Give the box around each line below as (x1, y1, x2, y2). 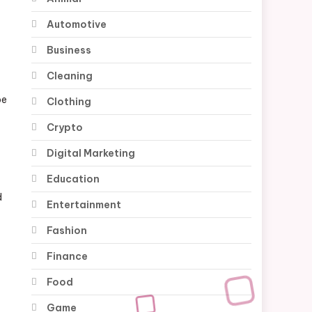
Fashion (47, 224, 88, 237)
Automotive (47, 17, 107, 31)
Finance (47, 249, 88, 263)
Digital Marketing (47, 146, 136, 159)
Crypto (47, 120, 84, 134)
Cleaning (47, 69, 93, 82)
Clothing (47, 95, 92, 108)
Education (47, 172, 100, 185)
